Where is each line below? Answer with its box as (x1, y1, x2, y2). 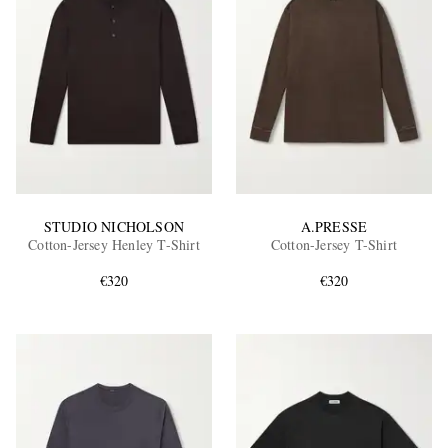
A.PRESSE (300, 217, 368, 237)
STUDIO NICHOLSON (43, 217, 185, 237)
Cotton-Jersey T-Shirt (270, 235, 398, 255)
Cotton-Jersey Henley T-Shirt (28, 235, 200, 255)
